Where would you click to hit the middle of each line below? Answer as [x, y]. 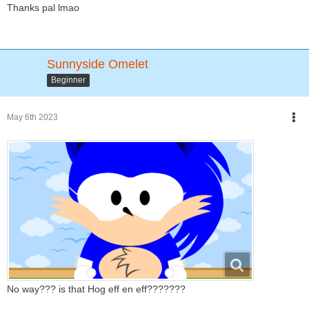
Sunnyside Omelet [98, 64]
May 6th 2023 [32, 118]
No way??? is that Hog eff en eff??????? [96, 289]
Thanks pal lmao [43, 8]
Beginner [68, 80]
